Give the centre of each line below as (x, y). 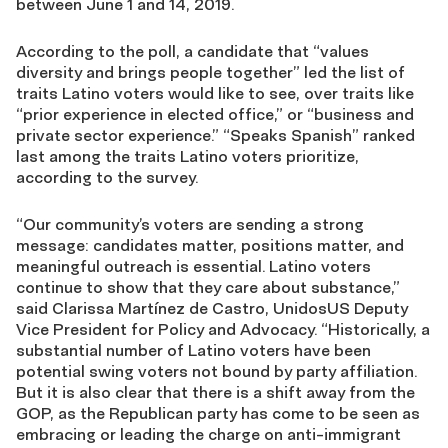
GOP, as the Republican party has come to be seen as (218, 413)
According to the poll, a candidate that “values (192, 51)
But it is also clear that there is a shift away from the (215, 392)
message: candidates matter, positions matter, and (210, 245)
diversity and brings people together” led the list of (210, 72)
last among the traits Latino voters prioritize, (187, 156)
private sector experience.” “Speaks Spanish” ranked (215, 135)
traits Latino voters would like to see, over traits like (215, 93)
